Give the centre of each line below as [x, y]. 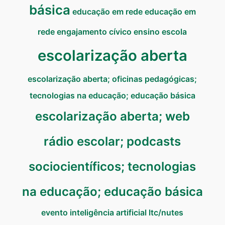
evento [55, 213]
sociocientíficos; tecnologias [113, 167]
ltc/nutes [166, 213]
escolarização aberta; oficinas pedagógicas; [113, 79]
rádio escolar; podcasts [113, 142]
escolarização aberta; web [112, 117]
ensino [147, 32]
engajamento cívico [94, 32]
